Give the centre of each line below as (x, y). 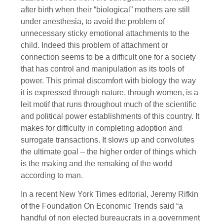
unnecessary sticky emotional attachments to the (105, 33)
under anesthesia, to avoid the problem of (93, 21)
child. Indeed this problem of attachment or (94, 45)
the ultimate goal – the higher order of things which (109, 151)
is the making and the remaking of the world (96, 163)
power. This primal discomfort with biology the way (108, 80)
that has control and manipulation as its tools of (102, 69)
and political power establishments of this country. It (110, 116)
